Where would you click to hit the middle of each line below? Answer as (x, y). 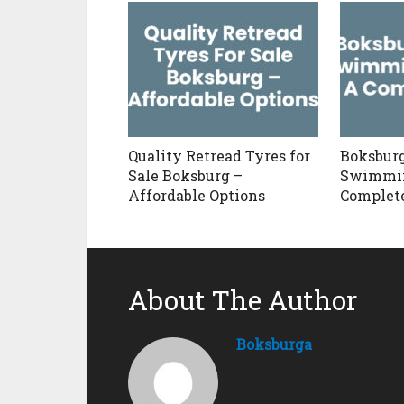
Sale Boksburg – (185, 176)
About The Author (243, 300)
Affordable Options (197, 196)
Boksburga (274, 344)
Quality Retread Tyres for (219, 156)
